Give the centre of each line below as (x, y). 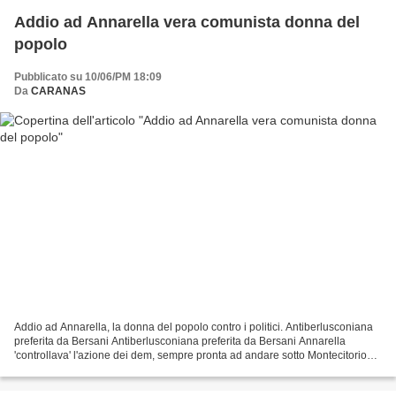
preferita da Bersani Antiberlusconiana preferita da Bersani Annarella (180, 342)
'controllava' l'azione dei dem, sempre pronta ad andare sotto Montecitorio (190, 356)
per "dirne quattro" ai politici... (84, 370)
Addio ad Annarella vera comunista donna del (89, 22)
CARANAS (58, 91)
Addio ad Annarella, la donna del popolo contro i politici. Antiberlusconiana (194, 327)
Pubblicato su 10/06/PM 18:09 (88, 76)
